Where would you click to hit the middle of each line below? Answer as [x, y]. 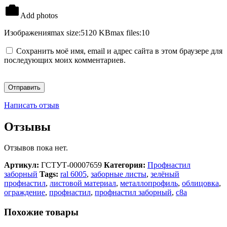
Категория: [125, 165]
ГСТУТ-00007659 [71, 165]
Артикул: [22, 165]
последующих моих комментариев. [65, 60]
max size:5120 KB [81, 32]
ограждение [25, 193]
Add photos [39, 15]
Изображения [27, 32]
